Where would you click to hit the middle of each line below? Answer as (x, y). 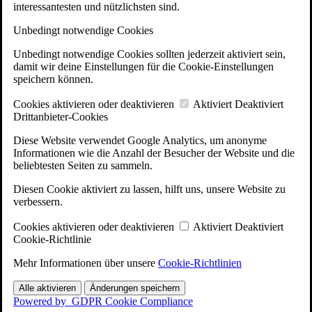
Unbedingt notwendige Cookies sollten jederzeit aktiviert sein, (149, 54)
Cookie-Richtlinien (200, 263)
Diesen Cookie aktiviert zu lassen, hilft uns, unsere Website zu (149, 189)
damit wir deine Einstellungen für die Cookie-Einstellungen (143, 66)
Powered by (42, 301)
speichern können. (53, 79)
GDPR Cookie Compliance (132, 301)
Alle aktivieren (47, 288)
